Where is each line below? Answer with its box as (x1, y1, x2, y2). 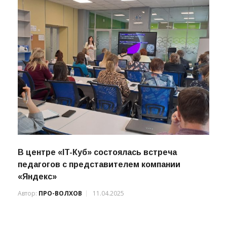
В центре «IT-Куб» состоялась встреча (18, 170, 177, 179)
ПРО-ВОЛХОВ (39, 211, 82, 220)
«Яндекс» (18, 194, 57, 203)
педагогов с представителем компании (18, 182, 180, 191)
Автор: (18, 211, 39, 220)
